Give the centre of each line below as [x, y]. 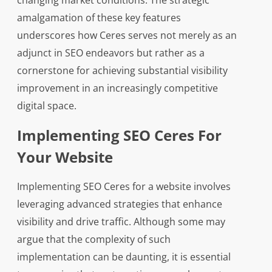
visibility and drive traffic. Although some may [121, 222]
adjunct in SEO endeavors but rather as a [110, 53]
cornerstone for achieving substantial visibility [122, 70]
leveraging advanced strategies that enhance [119, 204]
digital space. [46, 106]
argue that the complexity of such [93, 239]
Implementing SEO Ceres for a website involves [124, 186]
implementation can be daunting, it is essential [124, 257]
